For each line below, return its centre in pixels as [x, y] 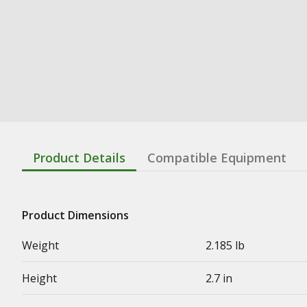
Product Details [79, 157]
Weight [40, 245]
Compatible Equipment [217, 157]
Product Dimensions [75, 215]
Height [39, 278]
